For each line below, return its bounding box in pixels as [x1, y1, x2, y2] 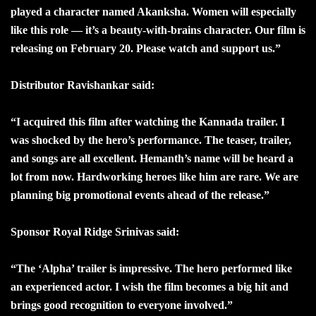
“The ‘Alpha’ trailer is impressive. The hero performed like [11, 262, 292, 274]
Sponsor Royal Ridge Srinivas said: [11, 225, 179, 238]
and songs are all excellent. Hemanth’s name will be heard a [11, 152, 293, 164]
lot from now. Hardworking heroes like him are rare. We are [11, 170, 298, 183]
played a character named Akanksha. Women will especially [11, 5, 296, 18]
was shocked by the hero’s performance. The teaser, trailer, [11, 133, 291, 146]
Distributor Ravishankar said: [11, 78, 154, 91]
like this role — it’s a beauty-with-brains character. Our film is [11, 23, 305, 36]
